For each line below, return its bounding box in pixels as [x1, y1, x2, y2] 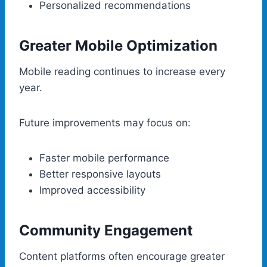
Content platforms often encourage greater [19, 250, 225, 262]
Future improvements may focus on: [19, 116, 191, 129]
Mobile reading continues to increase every [19, 65, 225, 77]
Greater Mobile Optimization [19, 36, 218, 54]
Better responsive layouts [39, 167, 161, 180]
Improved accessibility [39, 184, 145, 196]
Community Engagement [19, 221, 193, 239]
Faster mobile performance [39, 151, 169, 164]
